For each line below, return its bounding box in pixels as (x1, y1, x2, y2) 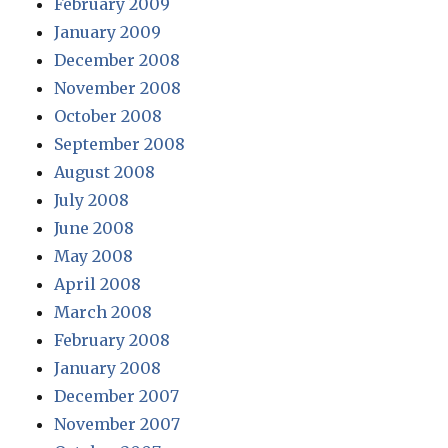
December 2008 (54, 49, 181, 70)
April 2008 (54, 273, 142, 294)
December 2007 (54, 385, 180, 406)
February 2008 (54, 329, 171, 350)
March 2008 (54, 301, 153, 322)
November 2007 (54, 413, 181, 434)
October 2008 (54, 105, 163, 126)
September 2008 (54, 133, 186, 154)
